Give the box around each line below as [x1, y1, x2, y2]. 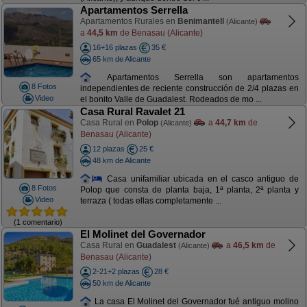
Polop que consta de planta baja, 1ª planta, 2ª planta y [79, 185, 299, 195]
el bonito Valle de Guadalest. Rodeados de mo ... [79, 95, 262, 105]
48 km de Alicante [92, 156, 151, 164]
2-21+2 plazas [92, 267, 140, 275]
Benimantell [177, 16, 224, 26]
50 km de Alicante [92, 278, 151, 287]
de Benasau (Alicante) [117, 27, 203, 38]
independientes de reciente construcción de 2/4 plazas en [79, 84, 299, 94]
